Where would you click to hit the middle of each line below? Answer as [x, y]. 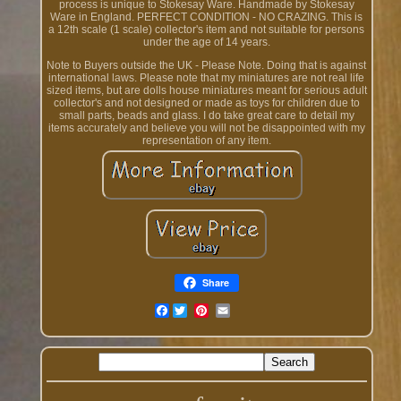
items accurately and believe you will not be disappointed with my [206, 128]
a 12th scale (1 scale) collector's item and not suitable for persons [207, 30]
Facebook [193, 311]
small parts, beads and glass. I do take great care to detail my [206, 116]
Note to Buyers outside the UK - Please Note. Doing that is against [207, 66]
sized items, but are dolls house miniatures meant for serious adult [206, 91]
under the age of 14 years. [206, 43]
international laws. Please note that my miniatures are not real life [207, 78]
